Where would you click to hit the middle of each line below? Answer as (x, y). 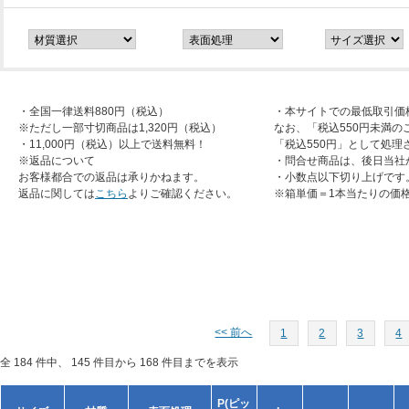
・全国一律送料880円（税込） (94, 111)
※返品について (57, 161)
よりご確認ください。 (183, 194)
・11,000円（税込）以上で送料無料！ (112, 144)
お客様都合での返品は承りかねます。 (111, 177)
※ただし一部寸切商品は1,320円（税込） (120, 128)
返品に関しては (57, 194)
